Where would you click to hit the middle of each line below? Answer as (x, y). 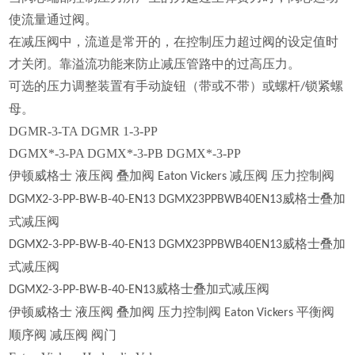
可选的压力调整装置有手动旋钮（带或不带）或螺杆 (155, 86)
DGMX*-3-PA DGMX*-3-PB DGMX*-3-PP (125, 154)
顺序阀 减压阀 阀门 (63, 335)
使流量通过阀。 (53, 20)
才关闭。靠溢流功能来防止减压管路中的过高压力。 (155, 64)
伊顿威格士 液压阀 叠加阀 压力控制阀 (117, 312)
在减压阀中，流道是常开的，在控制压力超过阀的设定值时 (174, 42)
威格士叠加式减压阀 (213, 289)
